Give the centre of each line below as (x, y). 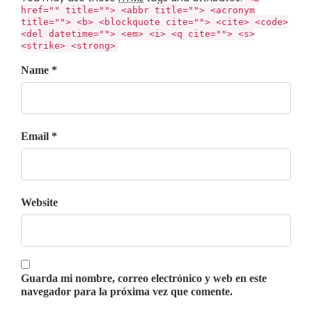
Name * (39, 70)
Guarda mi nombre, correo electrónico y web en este (144, 278)
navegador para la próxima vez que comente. (127, 291)
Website (39, 202)
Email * (39, 136)
